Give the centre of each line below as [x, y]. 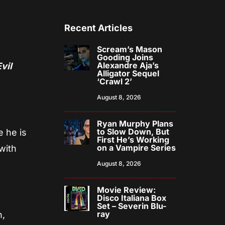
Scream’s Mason [130, 49]
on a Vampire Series [137, 148]
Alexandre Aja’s [128, 66]
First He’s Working [133, 140]
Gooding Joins [125, 58]
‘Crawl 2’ [115, 82]
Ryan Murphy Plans [135, 124]
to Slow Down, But [133, 132]
